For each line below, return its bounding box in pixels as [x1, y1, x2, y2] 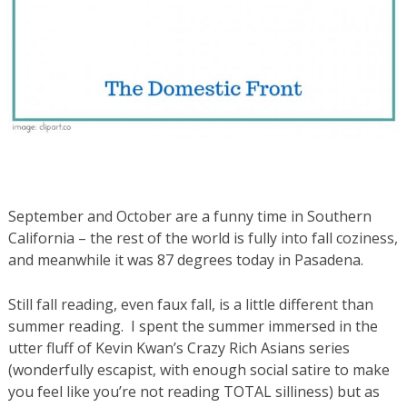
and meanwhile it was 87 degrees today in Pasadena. [7, 249, 363, 270]
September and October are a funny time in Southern [7, 205, 372, 226]
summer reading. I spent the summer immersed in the [7, 315, 378, 336]
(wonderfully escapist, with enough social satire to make [7, 359, 390, 380]
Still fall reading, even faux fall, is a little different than [7, 293, 373, 314]
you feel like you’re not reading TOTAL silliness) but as [7, 381, 380, 402]
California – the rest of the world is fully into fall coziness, [7, 227, 398, 248]
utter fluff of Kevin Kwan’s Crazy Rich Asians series [7, 337, 350, 358]
